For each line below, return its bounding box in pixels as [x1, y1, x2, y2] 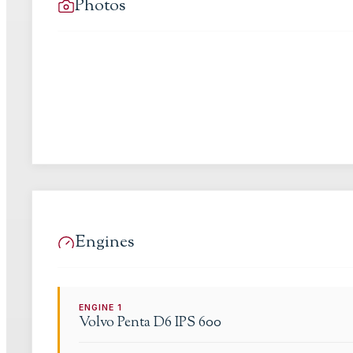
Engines [75, 230, 134, 255]
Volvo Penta [79, 313, 150, 333]
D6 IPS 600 [154, 313, 221, 333]
